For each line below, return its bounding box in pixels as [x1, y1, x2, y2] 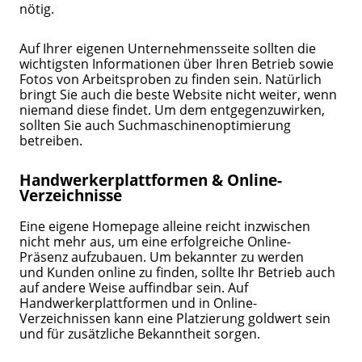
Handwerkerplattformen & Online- [19, 168, 283, 191]
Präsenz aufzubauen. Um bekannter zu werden [19, 246, 305, 266]
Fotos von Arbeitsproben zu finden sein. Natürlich [19, 69, 322, 88]
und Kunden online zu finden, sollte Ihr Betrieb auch [19, 262, 336, 281]
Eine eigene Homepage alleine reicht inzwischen [19, 216, 311, 235]
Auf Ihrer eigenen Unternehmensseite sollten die [19, 38, 317, 57]
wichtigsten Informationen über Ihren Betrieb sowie [19, 53, 335, 73]
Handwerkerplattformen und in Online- [19, 293, 258, 312]
